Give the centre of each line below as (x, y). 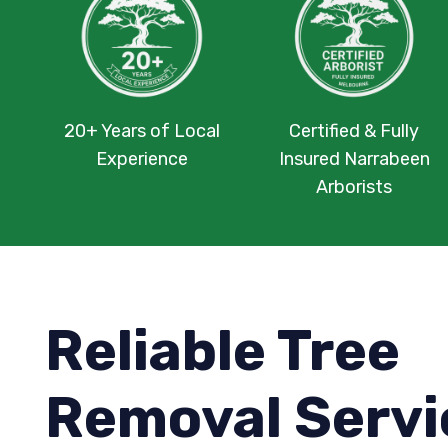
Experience (142, 159)
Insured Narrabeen (354, 159)
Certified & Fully (354, 131)
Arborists (354, 187)
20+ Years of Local (142, 131)
